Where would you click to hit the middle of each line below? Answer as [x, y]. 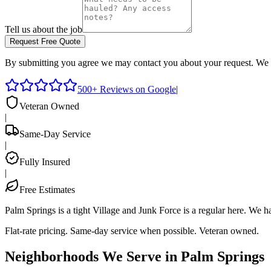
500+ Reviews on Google [127, 89]
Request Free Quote [45, 41]
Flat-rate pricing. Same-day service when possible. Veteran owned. [132, 230]
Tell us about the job [44, 29]
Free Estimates [47, 189]
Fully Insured [45, 162]
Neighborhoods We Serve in [93, 256]
